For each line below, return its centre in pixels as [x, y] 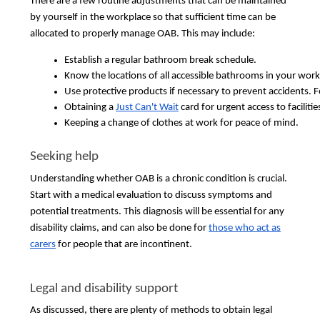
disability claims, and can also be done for [119, 228]
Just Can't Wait [147, 107]
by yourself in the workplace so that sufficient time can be [153, 17]
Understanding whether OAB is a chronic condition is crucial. [159, 179]
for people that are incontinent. [124, 244]
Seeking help [64, 157]
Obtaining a [90, 107]
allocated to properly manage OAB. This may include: [142, 34]
